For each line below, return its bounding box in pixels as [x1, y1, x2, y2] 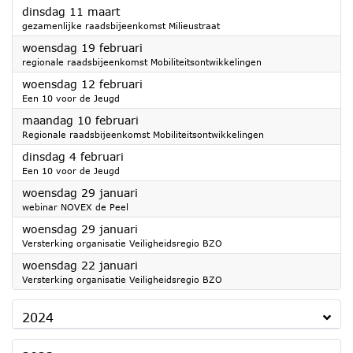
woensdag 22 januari [22, 258, 138, 272]
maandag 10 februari [22, 113, 139, 127]
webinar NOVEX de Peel [22, 202, 128, 212]
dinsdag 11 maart [22, 5, 121, 18]
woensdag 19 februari [22, 41, 143, 54]
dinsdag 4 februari [22, 150, 124, 163]
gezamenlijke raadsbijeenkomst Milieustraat [22, 20, 220, 31]
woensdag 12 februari [22, 77, 143, 91]
